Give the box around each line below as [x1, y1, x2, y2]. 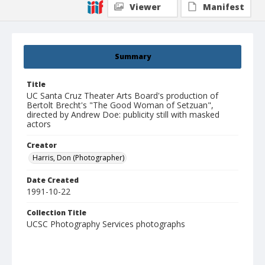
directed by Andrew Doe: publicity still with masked [27, 109, 219, 121]
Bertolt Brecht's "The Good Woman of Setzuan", [27, 99, 214, 111]
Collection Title [27, 208, 86, 218]
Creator [27, 140, 57, 151]
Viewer [130, 1, 161, 13]
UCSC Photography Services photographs [27, 218, 185, 230]
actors [27, 118, 51, 130]
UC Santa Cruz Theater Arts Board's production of [27, 90, 218, 102]
